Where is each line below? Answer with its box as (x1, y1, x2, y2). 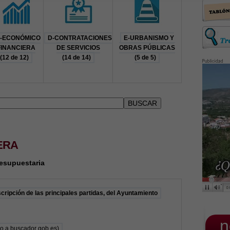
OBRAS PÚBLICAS (119, 44, 175, 51)
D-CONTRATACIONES (48, 34, 112, 42)
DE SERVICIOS (56, 44, 100, 51)
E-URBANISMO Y (124, 34, 174, 42)
